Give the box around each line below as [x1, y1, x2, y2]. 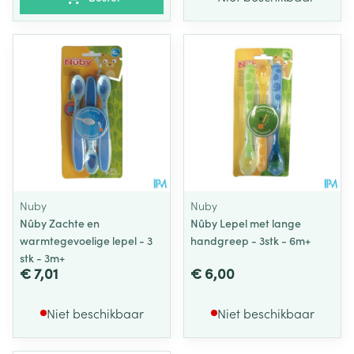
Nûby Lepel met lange [190, 215, 301, 231]
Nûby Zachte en [20, 215, 100, 231]
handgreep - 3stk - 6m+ [190, 232, 311, 248]
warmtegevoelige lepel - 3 [20, 232, 153, 248]
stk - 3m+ [20, 250, 65, 265]
